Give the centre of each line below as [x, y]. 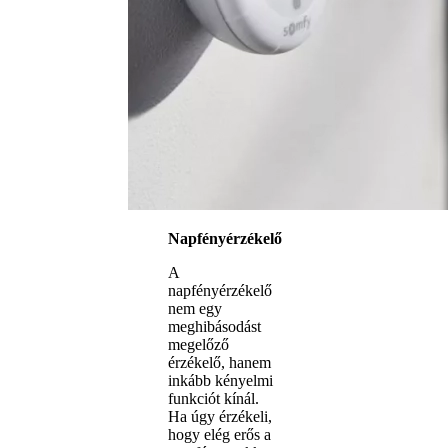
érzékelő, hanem [219, 362]
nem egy [195, 308]
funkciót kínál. [213, 398]
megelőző [198, 344]
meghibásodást [214, 326]
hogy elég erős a [219, 434]
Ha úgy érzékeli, [220, 416]
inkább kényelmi [220, 380]
